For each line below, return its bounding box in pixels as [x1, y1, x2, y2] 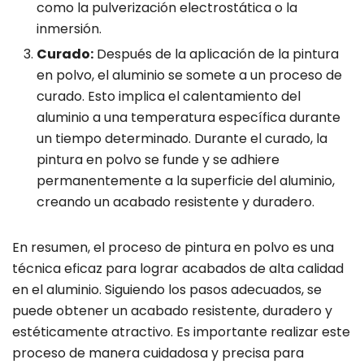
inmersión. [37, 19, 102, 39]
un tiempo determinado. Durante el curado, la [37, 129, 327, 149]
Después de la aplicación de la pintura [93, 45, 339, 64]
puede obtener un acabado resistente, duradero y [12, 301, 332, 321]
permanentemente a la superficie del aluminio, [37, 171, 335, 191]
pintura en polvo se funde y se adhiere [37, 150, 279, 170]
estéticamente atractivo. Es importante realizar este [12, 323, 350, 342]
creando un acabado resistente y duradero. [37, 193, 314, 212]
